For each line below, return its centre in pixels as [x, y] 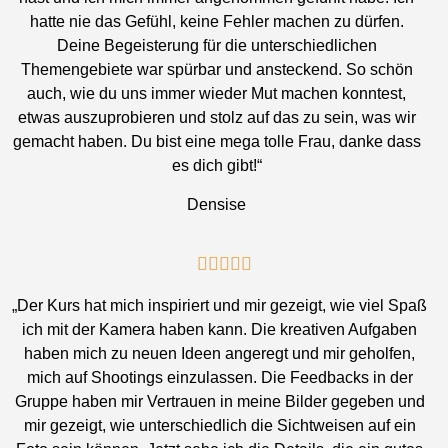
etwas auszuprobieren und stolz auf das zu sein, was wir [216, 118]
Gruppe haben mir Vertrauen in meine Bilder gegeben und [219, 402]
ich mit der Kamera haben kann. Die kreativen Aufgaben [220, 330]
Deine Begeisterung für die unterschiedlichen [216, 46]
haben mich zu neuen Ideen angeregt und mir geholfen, [220, 354]
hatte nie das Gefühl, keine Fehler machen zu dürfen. [216, 22]
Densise [217, 204]
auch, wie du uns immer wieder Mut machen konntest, [217, 94]
